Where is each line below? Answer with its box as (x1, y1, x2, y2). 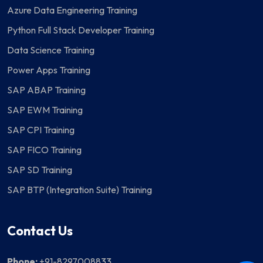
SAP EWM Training (7, 104, 83, 116)
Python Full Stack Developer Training (7, 24, 154, 36)
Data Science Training (7, 44, 95, 56)
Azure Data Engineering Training (7, 4, 137, 16)
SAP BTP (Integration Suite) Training (7, 184, 152, 196)
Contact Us (7, 222, 73, 240)
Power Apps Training (7, 64, 90, 76)
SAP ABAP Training (7, 84, 86, 96)
